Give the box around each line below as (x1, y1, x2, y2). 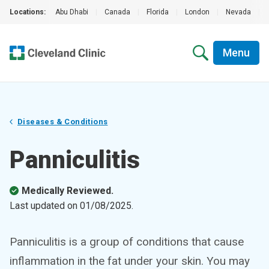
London (185, 8, 210, 16)
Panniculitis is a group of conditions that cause (10, 235, 244, 249)
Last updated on (10, 200, 80, 211)
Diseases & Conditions (17, 117, 108, 126)
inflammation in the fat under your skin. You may (10, 254, 250, 268)
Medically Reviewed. (22, 185, 113, 196)
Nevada (226, 8, 251, 16)
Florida (147, 8, 169, 16)
